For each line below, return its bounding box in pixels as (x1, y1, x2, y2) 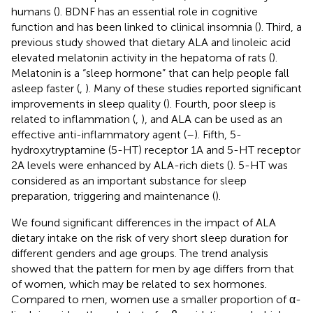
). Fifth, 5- (194, 127, 242, 141)
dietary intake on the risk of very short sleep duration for (11, 231, 288, 245)
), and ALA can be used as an (141, 112, 282, 126)
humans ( (11, 4, 57, 18)
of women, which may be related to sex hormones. (11, 277, 267, 291)
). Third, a (258, 20, 302, 34)
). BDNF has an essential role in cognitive (57, 4, 258, 18)
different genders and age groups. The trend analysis (11, 246, 268, 260)
